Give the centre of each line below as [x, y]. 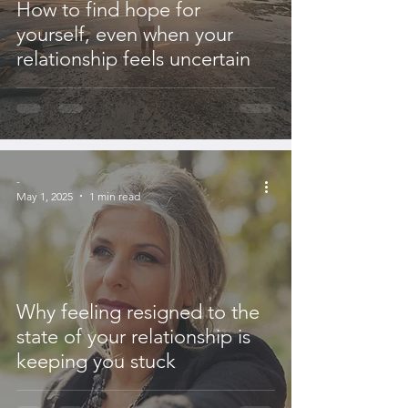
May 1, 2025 [45, 196]
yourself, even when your [125, 34]
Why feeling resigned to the [138, 311]
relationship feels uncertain [133, 58]
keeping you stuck [96, 361]
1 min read [115, 196]
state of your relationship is [133, 336]
